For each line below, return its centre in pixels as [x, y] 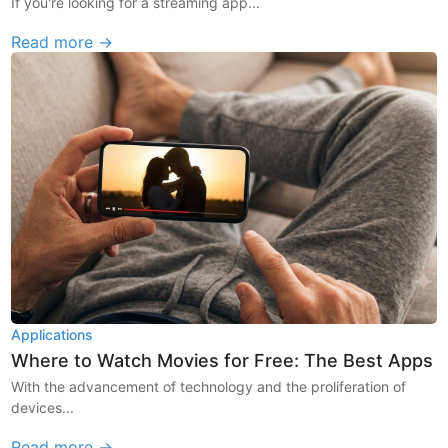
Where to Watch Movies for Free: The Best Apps [222, 361]
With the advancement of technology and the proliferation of [209, 387]
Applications [52, 335]
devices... [43, 408]
